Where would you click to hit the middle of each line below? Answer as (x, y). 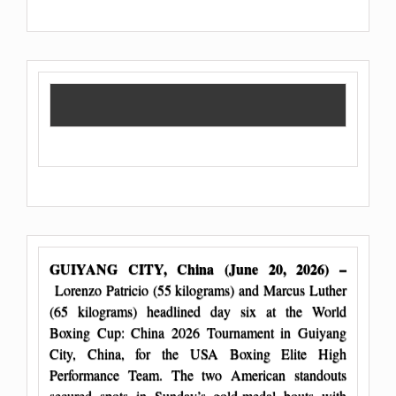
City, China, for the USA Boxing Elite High (198, 353)
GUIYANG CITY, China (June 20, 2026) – (198, 268)
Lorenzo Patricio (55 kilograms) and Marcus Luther (198, 289)
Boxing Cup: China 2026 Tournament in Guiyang (198, 331)
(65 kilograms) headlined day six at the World (198, 310)
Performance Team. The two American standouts (198, 374)
